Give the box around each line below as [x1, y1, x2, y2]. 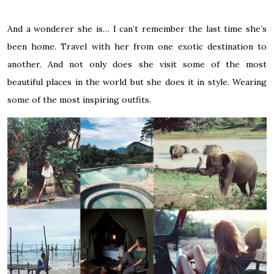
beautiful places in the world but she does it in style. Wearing [7, 76, 267, 87]
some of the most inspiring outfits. [7, 94, 151, 105]
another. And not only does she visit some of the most [7, 58, 267, 70]
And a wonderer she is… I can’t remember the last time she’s [7, 23, 267, 34]
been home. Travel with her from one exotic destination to [7, 40, 267, 52]
